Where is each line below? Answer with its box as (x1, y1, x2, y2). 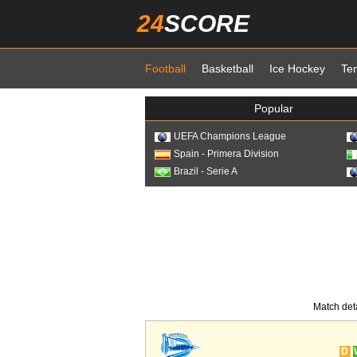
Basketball (202, 62, 253, 75)
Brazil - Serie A (174, 166, 237, 177)
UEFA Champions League (174, 131, 286, 142)
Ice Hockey (269, 62, 325, 75)
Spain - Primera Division (174, 148, 279, 159)
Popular (254, 102, 294, 115)
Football (145, 62, 186, 75)
